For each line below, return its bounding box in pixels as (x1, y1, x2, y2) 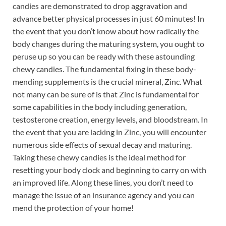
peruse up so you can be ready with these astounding (13, 51, 195, 61)
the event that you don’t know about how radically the (13, 26, 199, 36)
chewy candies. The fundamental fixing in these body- (13, 64, 196, 74)
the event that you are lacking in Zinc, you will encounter (13, 127, 206, 137)
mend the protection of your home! (13, 202, 134, 212)
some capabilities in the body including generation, (13, 101, 187, 111)
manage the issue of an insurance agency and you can (13, 190, 195, 200)
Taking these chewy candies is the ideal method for (13, 152, 186, 162)
